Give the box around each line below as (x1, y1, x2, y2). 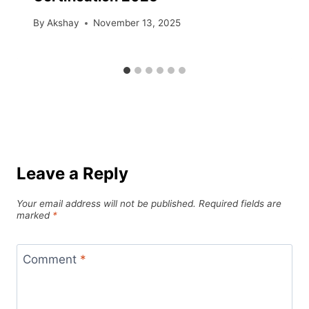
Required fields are (199, 198, 281, 210)
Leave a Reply (17, 163, 128, 184)
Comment (22, 252, 80, 266)
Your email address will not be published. (17, 198, 196, 210)
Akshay (47, 17, 80, 29)
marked (17, 210, 52, 221)
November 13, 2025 (93, 17, 181, 29)
